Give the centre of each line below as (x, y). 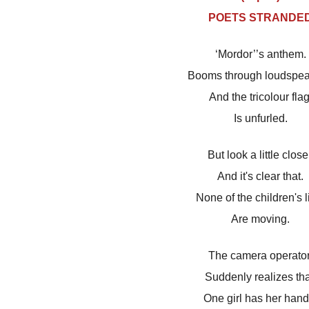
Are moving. (260, 219)
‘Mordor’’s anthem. (260, 54)
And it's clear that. (260, 177)
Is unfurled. (260, 119)
